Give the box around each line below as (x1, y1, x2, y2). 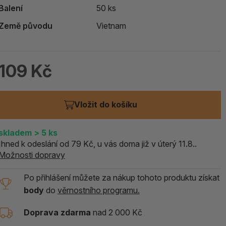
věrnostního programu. (57, 185, 140, 195)
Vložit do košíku (99, 99, 138, 110)
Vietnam (96, 21, 126, 31)
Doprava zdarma (23, 207, 91, 218)
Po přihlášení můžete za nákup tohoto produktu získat (23, 172, 219, 183)
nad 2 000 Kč (90, 207, 142, 218)
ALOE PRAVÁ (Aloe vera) (6, 5, 100, 15)
